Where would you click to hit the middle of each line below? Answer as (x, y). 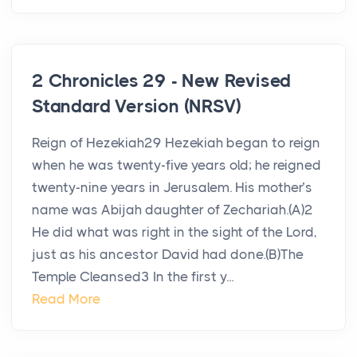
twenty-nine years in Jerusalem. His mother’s (172, 188)
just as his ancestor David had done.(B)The (168, 255)
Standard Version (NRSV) (137, 107)
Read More (66, 299)
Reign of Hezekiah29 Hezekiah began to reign (176, 143)
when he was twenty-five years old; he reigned (177, 165)
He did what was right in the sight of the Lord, (175, 232)
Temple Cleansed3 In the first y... (133, 277)
